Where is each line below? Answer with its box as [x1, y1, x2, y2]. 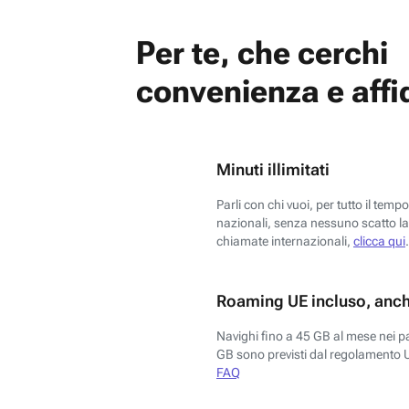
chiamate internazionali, [216, 233, 353, 248]
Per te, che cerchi [136, 34, 388, 72]
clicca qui [353, 233, 405, 248]
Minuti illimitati [216, 159, 330, 179]
